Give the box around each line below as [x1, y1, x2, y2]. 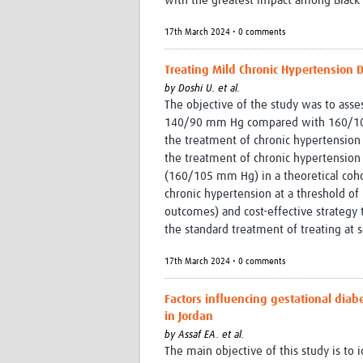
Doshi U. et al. [178, 83, 240, 95]
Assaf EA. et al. [178, 330, 244, 341]
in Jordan [164, 310, 213, 323]
